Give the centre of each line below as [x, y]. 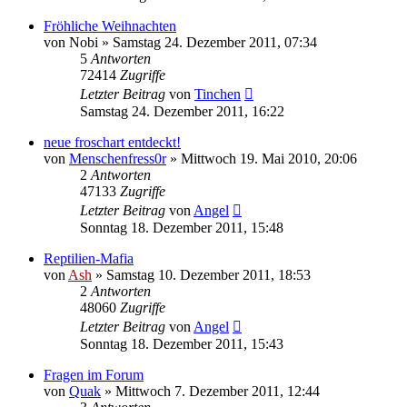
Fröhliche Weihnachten [110, 25]
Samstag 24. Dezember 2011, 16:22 [182, 111]
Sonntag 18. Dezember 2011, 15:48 [182, 227]
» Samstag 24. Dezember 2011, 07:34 [208, 42]
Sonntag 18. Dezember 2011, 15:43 [182, 343]
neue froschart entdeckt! [112, 142]
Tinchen [218, 94]
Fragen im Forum [94, 374]
